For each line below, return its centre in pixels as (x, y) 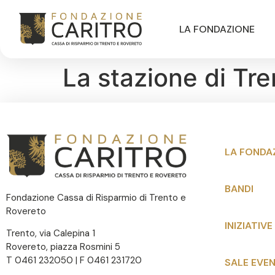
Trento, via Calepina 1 (51, 234)
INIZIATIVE (249, 226)
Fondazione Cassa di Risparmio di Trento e (96, 198)
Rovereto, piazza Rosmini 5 (63, 247)
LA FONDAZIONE (217, 29)
